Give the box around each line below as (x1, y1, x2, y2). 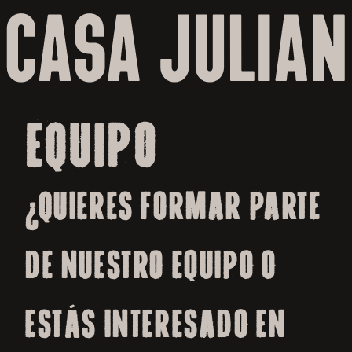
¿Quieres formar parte (24, 189, 321, 223)
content (19, 13, 77, 38)
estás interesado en (24, 307, 286, 341)
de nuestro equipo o (24, 248, 277, 282)
